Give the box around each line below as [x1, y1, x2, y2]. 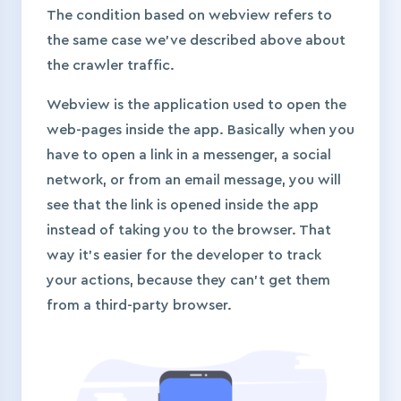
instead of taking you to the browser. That [47, 223, 331, 238]
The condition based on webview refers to [47, 8, 332, 23]
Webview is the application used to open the [47, 98, 346, 113]
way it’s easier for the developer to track [47, 248, 321, 263]
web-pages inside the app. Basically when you [47, 123, 354, 138]
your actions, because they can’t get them [47, 273, 330, 288]
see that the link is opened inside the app [47, 198, 319, 213]
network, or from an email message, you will [47, 173, 341, 188]
